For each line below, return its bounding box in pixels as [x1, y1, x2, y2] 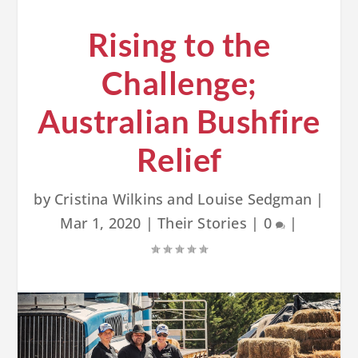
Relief [136, 140, 222, 179]
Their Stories [157, 213, 247, 233]
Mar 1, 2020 [60, 213, 141, 233]
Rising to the [87, 25, 271, 64]
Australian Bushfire [38, 101, 320, 141]
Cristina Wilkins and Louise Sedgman [54, 189, 312, 209]
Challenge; [101, 63, 257, 102]
